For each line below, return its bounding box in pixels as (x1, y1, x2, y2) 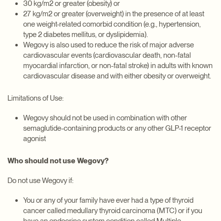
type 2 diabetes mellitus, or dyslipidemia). (23, 30, 148, 39)
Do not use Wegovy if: (7, 176, 74, 185)
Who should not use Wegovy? (7, 156, 109, 165)
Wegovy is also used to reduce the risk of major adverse (23, 40, 194, 49)
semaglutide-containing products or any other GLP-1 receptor (23, 123, 211, 133)
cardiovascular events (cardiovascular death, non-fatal (23, 50, 191, 60)
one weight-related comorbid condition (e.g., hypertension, (23, 19, 201, 29)
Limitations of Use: (7, 93, 64, 103)
